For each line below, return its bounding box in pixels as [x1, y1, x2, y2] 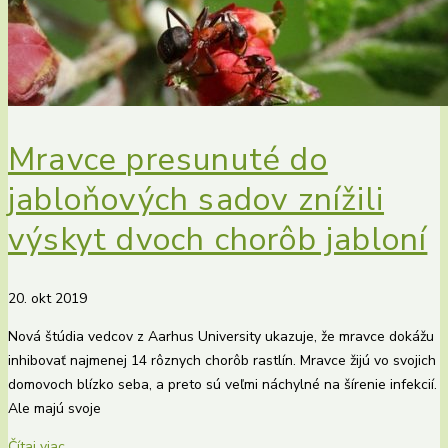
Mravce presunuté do [8, 138, 328, 182]
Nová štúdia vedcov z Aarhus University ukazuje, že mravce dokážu [8, 326, 434, 346]
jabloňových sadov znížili [8, 178, 385, 222]
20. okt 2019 [8, 288, 87, 308]
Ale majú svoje [8, 398, 101, 418]
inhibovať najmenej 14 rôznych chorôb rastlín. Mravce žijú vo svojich [8, 350, 436, 370]
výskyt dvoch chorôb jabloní [8, 218, 428, 262]
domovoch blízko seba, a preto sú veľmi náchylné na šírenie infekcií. [8, 374, 437, 394]
